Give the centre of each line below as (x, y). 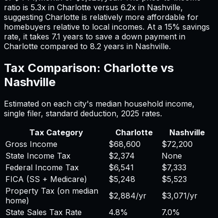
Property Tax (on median (52, 191)
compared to (64, 46)
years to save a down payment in (123, 36)
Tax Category (56, 132)
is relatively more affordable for (139, 17)
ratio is (17, 7)
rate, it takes (28, 36)
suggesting (25, 17)
